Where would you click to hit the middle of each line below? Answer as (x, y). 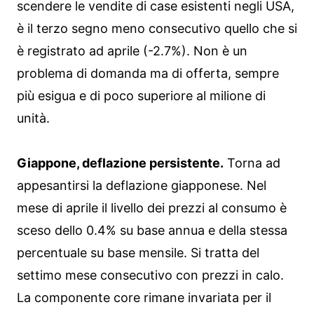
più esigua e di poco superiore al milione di (141, 95)
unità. (33, 118)
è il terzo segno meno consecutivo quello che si (157, 28)
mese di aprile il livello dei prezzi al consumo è (152, 207)
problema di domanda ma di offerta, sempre (148, 73)
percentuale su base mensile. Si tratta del (138, 252)
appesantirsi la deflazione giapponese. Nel (142, 185)
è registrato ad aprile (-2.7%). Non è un (132, 50)
